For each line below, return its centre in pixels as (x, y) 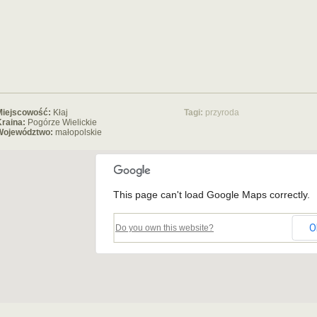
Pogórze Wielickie (62, 122)
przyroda (222, 113)
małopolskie (79, 132)
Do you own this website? (165, 228)
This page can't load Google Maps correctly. (212, 195)
